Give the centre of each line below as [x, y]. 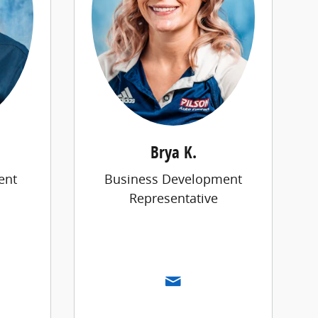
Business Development [173, 179]
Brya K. [173, 152]
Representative [173, 198]
